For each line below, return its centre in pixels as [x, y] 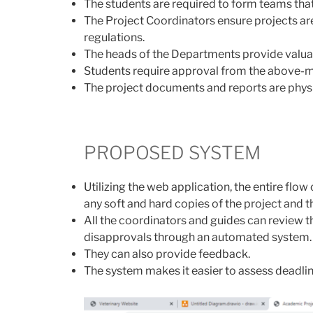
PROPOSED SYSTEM [176, 152]
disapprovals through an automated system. [198, 237]
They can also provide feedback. [167, 254]
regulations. [114, 37]
